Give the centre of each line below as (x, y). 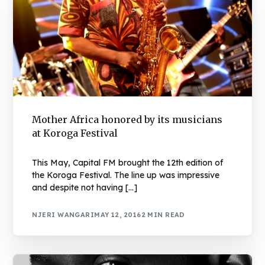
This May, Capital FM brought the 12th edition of (128, 162)
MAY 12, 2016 (118, 215)
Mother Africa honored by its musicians (127, 119)
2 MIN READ (163, 215)
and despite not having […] (85, 187)
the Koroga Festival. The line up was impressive (126, 175)
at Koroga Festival (75, 133)
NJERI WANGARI (63, 215)
